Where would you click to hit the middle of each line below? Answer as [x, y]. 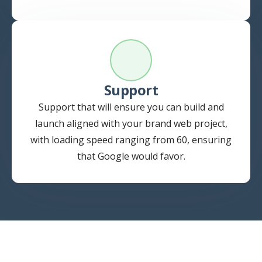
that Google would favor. [131, 156]
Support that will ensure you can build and [131, 107]
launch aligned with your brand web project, [131, 124]
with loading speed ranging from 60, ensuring [131, 140]
